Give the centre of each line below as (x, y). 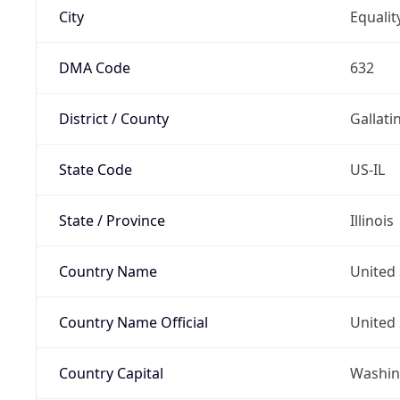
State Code (95, 169)
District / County (113, 118)
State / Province (112, 220)
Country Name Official (133, 322)
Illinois (371, 220)
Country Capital (111, 373)
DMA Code (94, 67)
